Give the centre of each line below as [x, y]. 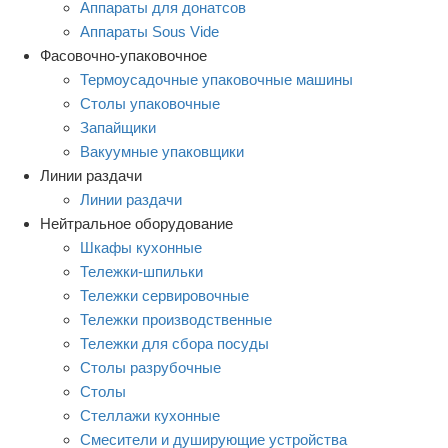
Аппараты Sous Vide [149, 31]
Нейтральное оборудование [136, 223]
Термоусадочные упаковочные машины [216, 79]
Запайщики [118, 127]
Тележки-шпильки [141, 271]
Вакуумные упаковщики [162, 151]
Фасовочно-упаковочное [123, 55]
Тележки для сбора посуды [174, 343]
